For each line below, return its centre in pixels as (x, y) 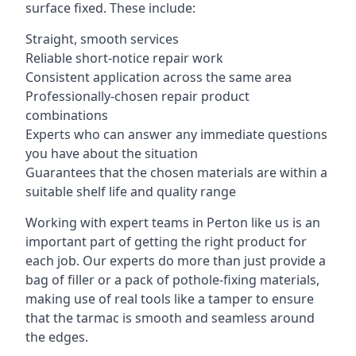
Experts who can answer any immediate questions (176, 134)
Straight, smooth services (102, 39)
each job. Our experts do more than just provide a (176, 261)
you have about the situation (112, 153)
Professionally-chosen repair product (137, 96)
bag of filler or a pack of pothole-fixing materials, (172, 280)
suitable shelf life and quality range (131, 192)
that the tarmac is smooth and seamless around (170, 318)
